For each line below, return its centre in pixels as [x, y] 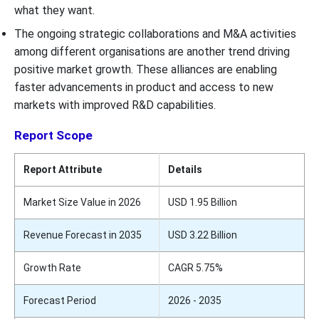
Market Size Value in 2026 [82, 202]
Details [185, 169]
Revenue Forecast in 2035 [83, 235]
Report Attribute [63, 169]
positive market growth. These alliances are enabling [146, 69]
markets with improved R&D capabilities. [115, 105]
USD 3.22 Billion [203, 235]
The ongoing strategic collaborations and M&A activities [155, 33]
